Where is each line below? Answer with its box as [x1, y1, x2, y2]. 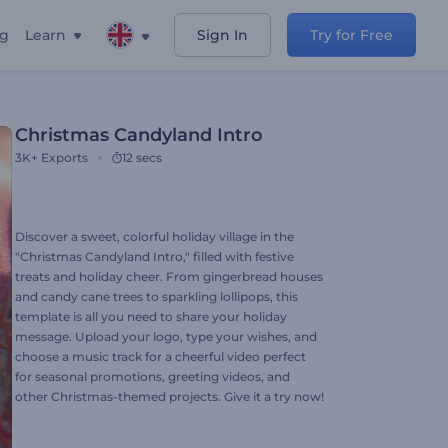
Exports [41, 150, 88, 165]
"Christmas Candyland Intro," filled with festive [15, 249, 294, 264]
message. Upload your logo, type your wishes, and [15, 329, 317, 344]
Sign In [197, 26, 248, 44]
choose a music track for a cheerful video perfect [15, 349, 306, 364]
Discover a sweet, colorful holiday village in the [15, 229, 294, 244]
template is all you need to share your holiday [15, 309, 287, 324]
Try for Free [310, 26, 393, 44]
